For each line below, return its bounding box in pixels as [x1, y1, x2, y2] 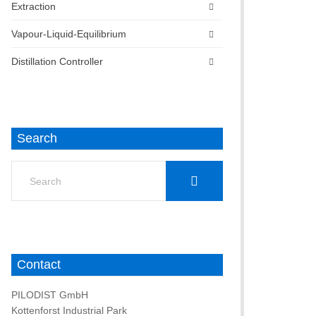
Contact [17, 257, 61, 272]
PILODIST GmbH [11, 289, 88, 300]
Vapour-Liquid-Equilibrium [11, 28, 126, 39]
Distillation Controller [11, 56, 103, 67]
